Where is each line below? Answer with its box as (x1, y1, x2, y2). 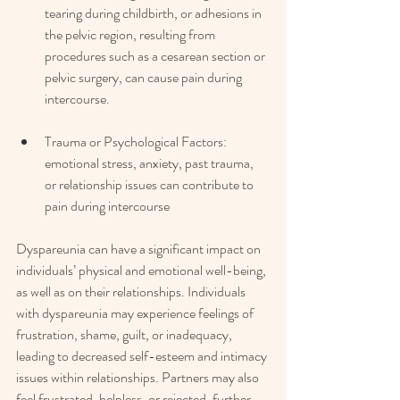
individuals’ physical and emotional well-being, (16, 260, 269, 281)
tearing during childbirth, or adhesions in (45, 3, 264, 24)
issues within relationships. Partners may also (16, 367, 262, 388)
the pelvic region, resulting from (45, 24, 218, 46)
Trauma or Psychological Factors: (45, 131, 229, 153)
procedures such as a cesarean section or (45, 46, 268, 67)
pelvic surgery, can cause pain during (45, 67, 245, 88)
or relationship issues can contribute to (45, 174, 256, 196)
